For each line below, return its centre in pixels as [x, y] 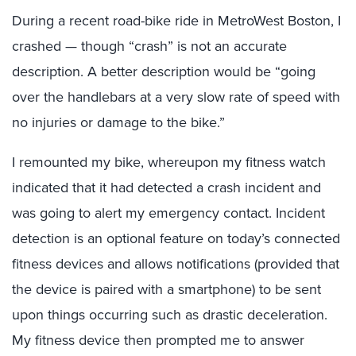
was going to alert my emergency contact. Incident [168, 213]
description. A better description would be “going [164, 72]
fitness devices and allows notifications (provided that [176, 264]
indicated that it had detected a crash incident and [166, 188]
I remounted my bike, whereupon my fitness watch [169, 162]
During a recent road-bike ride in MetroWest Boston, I [176, 21]
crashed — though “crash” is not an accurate [149, 46]
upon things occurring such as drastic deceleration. [170, 315]
